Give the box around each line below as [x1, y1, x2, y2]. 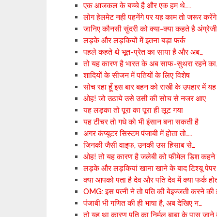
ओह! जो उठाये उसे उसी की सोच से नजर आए [83, 94, 206, 103]
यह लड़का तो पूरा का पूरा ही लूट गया [83, 106, 184, 115]
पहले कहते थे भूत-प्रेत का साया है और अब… [83, 47, 203, 57]
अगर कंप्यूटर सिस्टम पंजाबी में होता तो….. [83, 129, 193, 138]
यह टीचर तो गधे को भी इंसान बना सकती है [83, 117, 199, 126]
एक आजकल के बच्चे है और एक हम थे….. [83, 1, 192, 10]
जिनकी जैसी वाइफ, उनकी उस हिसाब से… [83, 140, 196, 150]
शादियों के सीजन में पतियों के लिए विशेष [83, 71, 190, 80]
